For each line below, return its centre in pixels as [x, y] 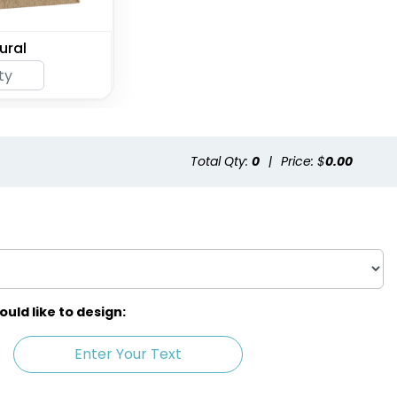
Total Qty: [221, 162]
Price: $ [303, 162]
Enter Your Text [128, 354]
